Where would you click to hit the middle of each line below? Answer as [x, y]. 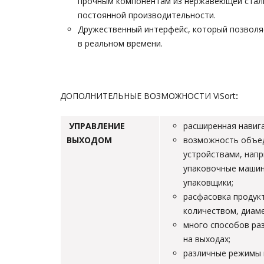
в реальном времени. [120, 43]
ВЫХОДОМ [89, 140]
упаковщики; [208, 182]
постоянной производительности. [147, 15]
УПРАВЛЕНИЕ [96, 126]
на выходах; [207, 239]
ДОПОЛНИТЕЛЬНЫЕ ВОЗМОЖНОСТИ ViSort [148, 96]
